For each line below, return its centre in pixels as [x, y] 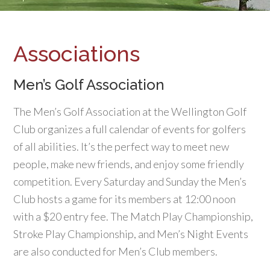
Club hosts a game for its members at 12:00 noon [125, 199]
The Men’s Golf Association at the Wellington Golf [130, 111]
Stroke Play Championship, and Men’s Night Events [131, 234]
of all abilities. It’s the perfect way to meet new [121, 146]
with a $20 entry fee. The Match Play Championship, [133, 216]
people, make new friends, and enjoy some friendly [129, 164]
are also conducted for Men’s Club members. [116, 251]
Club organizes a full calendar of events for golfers [130, 129]
